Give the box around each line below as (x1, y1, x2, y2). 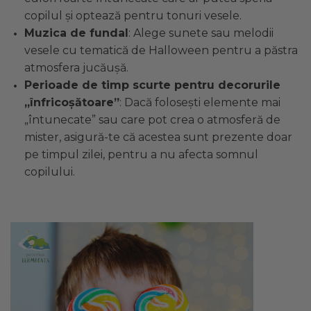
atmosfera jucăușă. (24, 60, 128, 74)
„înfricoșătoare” (24, 95, 119, 109)
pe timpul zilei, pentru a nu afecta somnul (24, 147, 258, 161)
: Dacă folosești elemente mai (119, 95, 280, 109)
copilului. (24, 165, 75, 178)
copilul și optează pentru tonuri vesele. (24, 8, 242, 22)
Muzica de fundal (24, 26, 128, 40)
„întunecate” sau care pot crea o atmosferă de (24, 112, 280, 126)
